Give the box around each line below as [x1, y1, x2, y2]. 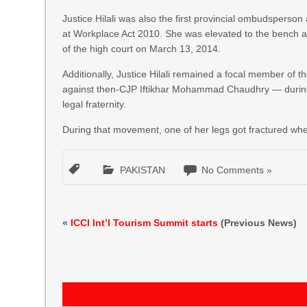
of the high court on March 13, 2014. [62, 43, 221, 54]
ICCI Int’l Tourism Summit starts [71, 217, 219, 228]
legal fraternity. [62, 99, 127, 110]
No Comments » [201, 164, 273, 175]
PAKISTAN [120, 164, 166, 175]
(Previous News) [218, 217, 297, 228]
